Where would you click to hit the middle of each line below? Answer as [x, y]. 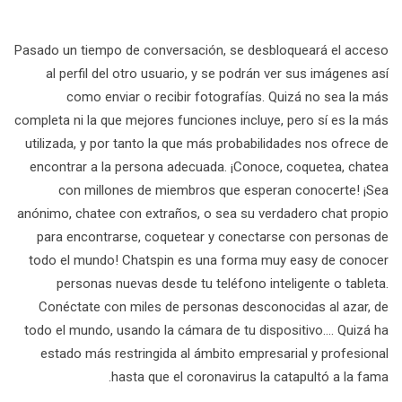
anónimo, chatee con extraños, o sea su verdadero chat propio [203, 214]
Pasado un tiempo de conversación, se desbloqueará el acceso [201, 50]
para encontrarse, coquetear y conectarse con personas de [213, 237]
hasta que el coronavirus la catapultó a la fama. [250, 377]
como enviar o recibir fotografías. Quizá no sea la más [227, 97]
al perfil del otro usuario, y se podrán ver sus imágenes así [217, 74]
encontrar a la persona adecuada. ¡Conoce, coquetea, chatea [209, 167]
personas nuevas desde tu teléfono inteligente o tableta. [223, 284]
